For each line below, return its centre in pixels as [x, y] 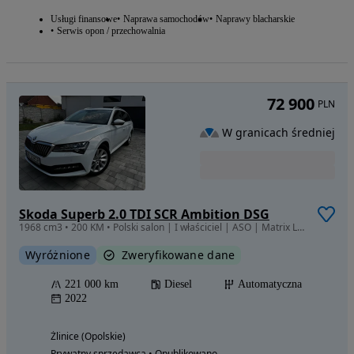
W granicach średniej [279, 132]
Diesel [178, 284]
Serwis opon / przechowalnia [111, 30]
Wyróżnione [58, 254]
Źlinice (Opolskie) [88, 336]
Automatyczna [270, 284]
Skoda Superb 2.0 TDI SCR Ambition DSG [144, 214]
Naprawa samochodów [166, 19]
